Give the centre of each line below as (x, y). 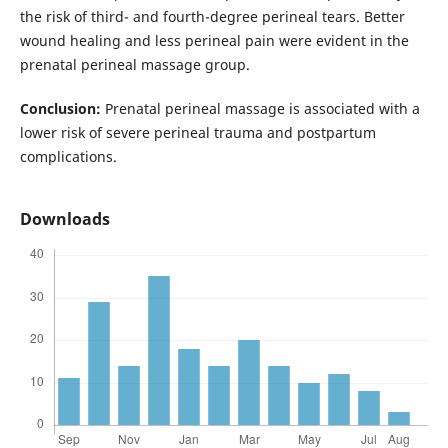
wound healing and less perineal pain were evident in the (214, 40)
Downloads (64, 218)
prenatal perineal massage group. (134, 64)
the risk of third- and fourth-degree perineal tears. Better (212, 16)
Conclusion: (60, 108)
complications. (68, 156)
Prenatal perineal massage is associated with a (260, 108)
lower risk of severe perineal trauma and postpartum (197, 132)
